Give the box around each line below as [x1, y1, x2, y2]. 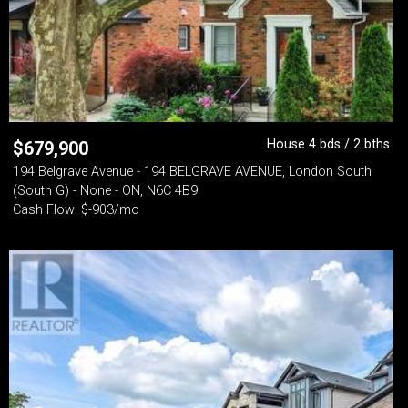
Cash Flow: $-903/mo [13, 202, 139, 218]
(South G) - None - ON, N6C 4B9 [13, 183, 198, 199]
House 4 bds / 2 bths [267, 137, 390, 152]
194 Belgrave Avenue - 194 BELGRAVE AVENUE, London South [13, 164, 372, 179]
